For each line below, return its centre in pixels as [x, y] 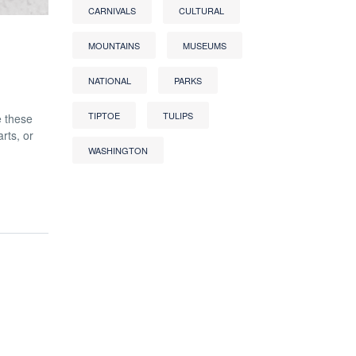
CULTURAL [201, 10]
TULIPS [178, 115]
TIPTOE [104, 115]
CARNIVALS [112, 10]
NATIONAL [110, 80]
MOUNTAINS [114, 45]
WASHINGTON [118, 150]
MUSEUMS [205, 45]
